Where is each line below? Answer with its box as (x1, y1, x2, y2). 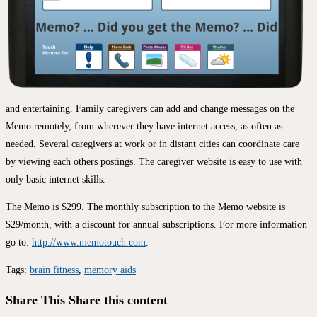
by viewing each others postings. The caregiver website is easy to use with (6, 156, 302, 168)
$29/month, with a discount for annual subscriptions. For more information (6, 219, 307, 231)
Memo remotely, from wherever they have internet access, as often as (6, 121, 282, 132)
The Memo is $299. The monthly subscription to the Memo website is (6, 202, 285, 213)
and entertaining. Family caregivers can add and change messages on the (6, 103, 294, 115)
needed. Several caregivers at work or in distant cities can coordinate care (6, 139, 299, 150)
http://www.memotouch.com (32, 237, 146, 248)
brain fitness (30, 265, 79, 276)
